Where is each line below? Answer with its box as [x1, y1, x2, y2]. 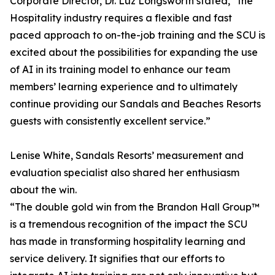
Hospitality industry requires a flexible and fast [10, 12, 232, 25]
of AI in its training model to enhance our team [10, 63, 230, 76]
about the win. [10, 184, 77, 196]
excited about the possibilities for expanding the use [10, 46, 258, 59]
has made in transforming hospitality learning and [10, 235, 246, 248]
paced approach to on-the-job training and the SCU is [10, 29, 265, 42]
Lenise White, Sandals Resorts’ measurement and [10, 149, 244, 162]
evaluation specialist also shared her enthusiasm [10, 166, 239, 179]
